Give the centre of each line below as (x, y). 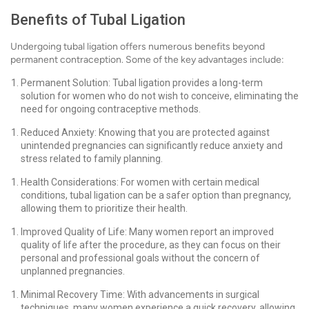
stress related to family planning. (92, 159)
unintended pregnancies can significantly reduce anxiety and (152, 146)
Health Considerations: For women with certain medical (140, 182)
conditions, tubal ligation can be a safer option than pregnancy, (156, 195)
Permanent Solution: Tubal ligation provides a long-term (142, 83)
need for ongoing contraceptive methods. (111, 109)
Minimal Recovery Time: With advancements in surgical (140, 295)
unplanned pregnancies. (73, 271)
